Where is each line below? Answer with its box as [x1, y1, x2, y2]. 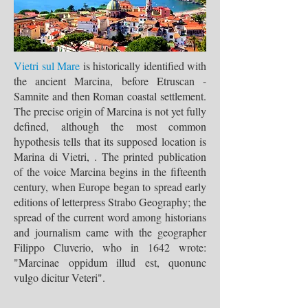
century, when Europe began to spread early [14, 179, 206, 194]
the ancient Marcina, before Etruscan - [14, 74, 206, 88]
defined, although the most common [14, 119, 206, 133]
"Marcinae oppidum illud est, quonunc [14, 255, 206, 269]
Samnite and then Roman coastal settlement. [14, 89, 206, 103]
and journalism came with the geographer [14, 225, 206, 239]
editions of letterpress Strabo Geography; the [14, 195, 206, 209]
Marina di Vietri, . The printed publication [14, 149, 206, 164]
